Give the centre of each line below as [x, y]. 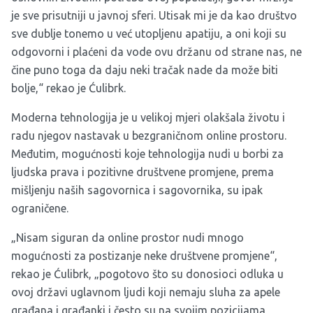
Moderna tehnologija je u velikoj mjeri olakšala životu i [148, 118]
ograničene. [40, 209]
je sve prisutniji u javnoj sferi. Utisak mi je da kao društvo [154, 16]
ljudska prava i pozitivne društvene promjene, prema [143, 172]
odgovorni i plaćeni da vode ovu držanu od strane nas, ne [156, 52]
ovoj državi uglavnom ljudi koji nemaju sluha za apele [146, 292]
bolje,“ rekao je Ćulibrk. [68, 88]
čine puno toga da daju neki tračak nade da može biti [145, 70]
